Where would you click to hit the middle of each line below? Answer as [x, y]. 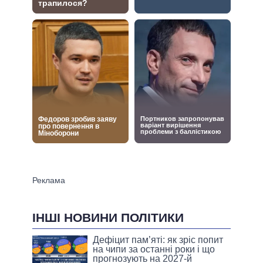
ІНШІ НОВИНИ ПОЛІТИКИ [108, 217]
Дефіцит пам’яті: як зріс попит [158, 240]
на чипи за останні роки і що [154, 249]
